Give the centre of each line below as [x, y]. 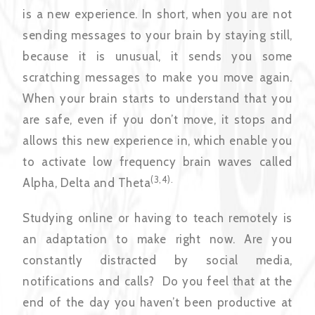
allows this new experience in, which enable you [157, 141]
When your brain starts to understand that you [157, 99]
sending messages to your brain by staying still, [157, 36]
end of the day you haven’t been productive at [157, 303]
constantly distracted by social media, [157, 261]
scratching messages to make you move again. [157, 78]
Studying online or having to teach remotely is [157, 218]
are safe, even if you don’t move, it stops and [157, 120]
